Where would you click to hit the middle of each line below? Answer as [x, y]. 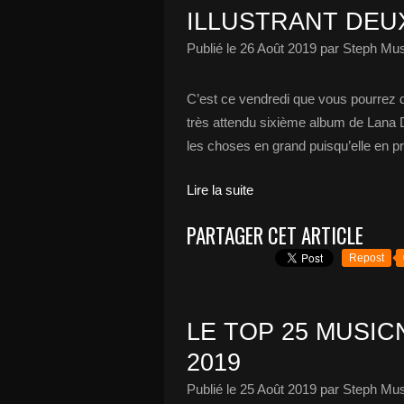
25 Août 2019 [278, 389]
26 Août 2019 [278, 48]
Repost [367, 258]
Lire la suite [220, 190]
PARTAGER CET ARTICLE [275, 235]
